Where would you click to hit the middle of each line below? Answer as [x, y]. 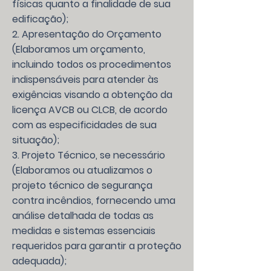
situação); [36, 140]
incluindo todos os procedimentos [92, 64]
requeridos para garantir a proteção [97, 246]
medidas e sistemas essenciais [84, 231]
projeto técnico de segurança [82, 185]
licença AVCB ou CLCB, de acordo [90, 110]
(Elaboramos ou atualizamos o [82, 170]
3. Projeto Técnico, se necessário [89, 155]
